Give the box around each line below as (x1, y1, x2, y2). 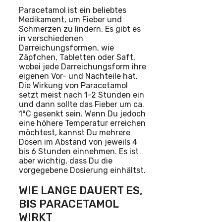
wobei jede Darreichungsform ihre (19, 61, 146, 71)
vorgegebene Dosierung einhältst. (19, 165, 146, 175)
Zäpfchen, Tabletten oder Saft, (19, 52, 135, 62)
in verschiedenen (19, 33, 83, 43)
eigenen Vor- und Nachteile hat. (19, 71, 138, 81)
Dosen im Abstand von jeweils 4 (19, 137, 137, 147)
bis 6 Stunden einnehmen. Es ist (19, 146, 139, 156)
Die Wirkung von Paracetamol (19, 80, 128, 90)
